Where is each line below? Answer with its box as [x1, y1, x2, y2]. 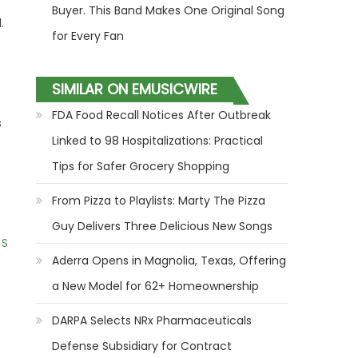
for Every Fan [52, 28, 125, 44]
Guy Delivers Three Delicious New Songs [52, 218, 273, 234]
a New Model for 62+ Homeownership [52, 278, 260, 294]
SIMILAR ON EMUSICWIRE [52, 79, 218, 99]
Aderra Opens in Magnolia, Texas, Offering [52, 253, 287, 268]
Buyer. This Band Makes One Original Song [52, 2, 285, 18]
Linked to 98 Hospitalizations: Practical [52, 133, 264, 149]
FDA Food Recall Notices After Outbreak [52, 107, 272, 123]
